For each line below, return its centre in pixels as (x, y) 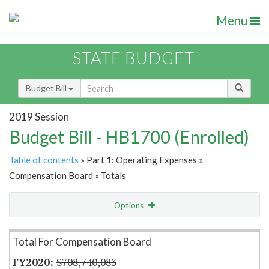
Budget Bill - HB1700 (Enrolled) (129, 137)
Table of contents (44, 160)
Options (130, 206)
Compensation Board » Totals (68, 176)
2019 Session (39, 116)
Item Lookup (36, 231)
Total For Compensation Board (82, 242)
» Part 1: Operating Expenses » (141, 160)
